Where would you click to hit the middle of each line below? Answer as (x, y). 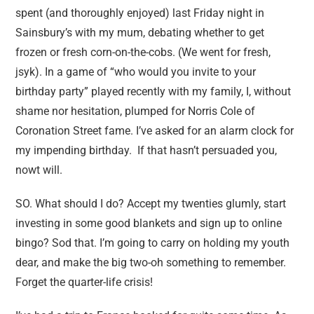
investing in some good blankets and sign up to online (149, 223)
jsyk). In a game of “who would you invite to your (136, 72)
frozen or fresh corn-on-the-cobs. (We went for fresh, (143, 52)
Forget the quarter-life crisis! (84, 282)
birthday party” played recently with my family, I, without (153, 91)
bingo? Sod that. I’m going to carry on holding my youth (153, 243)
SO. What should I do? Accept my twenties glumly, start (151, 204)
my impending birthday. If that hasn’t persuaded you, (146, 150)
